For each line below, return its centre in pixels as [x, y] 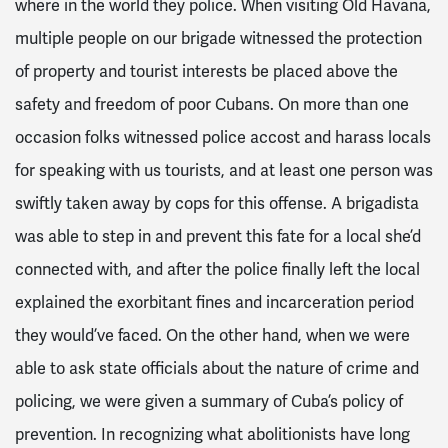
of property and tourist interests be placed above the [206, 72]
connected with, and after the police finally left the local [217, 270]
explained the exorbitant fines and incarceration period [214, 303]
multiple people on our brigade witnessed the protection [218, 39]
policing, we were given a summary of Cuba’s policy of [209, 402]
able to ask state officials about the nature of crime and [217, 369]
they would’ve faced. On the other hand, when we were [212, 336]
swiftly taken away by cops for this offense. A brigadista [217, 204]
